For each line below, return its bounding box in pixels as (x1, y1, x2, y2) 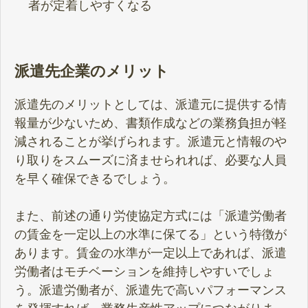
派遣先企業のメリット (14, 63, 169, 80)
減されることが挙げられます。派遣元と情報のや (14, 134, 287, 148)
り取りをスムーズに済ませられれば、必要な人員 (14, 153, 287, 167)
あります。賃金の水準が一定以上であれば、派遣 (14, 245, 287, 260)
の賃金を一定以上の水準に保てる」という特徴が (14, 227, 287, 241)
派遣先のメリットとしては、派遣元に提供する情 (14, 97, 287, 111)
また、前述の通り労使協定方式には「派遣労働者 (14, 208, 287, 223)
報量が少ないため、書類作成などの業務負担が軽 (14, 115, 287, 130)
